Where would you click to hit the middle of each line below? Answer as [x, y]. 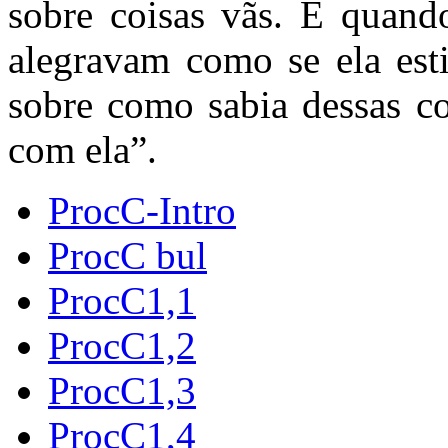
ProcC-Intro [142, 210]
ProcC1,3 [122, 390]
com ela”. [82, 149]
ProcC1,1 [122, 300]
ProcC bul [127, 255]
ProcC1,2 [122, 345]
